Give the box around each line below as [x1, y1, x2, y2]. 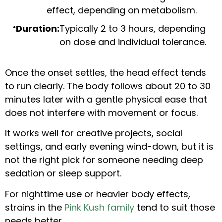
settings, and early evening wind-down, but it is [5, 140, 214, 153]
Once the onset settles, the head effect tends [5, 66, 206, 79]
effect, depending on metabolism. [47, 3, 197, 16]
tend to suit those [134, 201, 215, 214]
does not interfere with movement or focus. [5, 106, 198, 119]
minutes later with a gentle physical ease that [5, 93, 207, 106]
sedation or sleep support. [5, 167, 121, 180]
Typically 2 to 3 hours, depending [59, 22, 206, 35]
